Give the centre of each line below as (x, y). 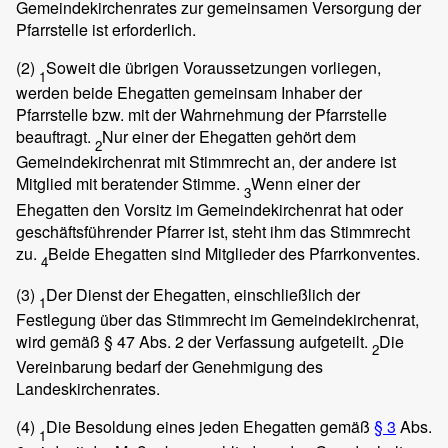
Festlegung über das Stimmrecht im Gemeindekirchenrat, (217, 319)
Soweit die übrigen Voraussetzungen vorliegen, (213, 68)
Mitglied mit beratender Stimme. (130, 184)
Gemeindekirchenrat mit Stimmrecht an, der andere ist (206, 162)
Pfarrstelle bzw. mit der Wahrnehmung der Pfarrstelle (201, 115)
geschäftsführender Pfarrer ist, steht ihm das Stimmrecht (213, 231)
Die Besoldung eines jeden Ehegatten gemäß (210, 427)
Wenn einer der (305, 184)
